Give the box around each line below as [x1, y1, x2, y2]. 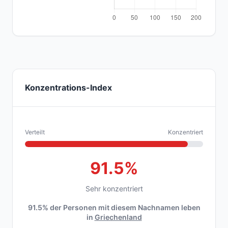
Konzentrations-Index [25, 82, 112, 93]
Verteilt [25, 128, 45, 136]
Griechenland [94, 213, 142, 221]
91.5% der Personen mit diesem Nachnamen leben [27, 203, 201, 212]
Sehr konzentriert [85, 184, 143, 193]
